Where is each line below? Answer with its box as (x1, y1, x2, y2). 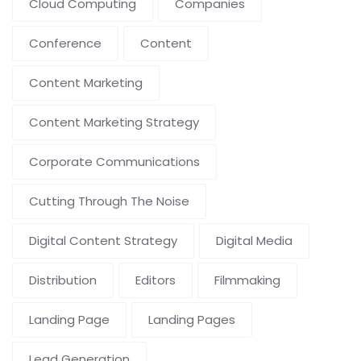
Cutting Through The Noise (29, 193, 189, 210)
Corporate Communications (29, 153, 200, 171)
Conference (29, 35, 102, 52)
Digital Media (216, 232, 293, 250)
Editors (135, 272, 176, 289)
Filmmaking (214, 272, 280, 289)
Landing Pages (148, 311, 235, 329)
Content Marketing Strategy (29, 114, 199, 131)
